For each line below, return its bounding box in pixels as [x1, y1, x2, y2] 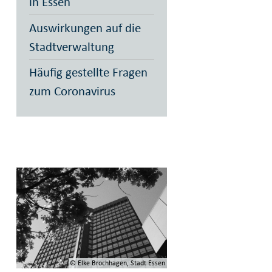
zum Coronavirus [29, 83, 115, 99]
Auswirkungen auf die [29, 19, 141, 36]
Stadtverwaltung [29, 38, 114, 55]
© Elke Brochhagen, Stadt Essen [70, 258, 166, 267]
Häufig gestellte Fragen [29, 64, 148, 80]
